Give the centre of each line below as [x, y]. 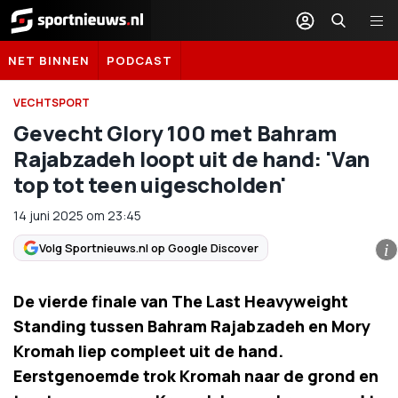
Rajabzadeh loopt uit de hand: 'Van [192, 159]
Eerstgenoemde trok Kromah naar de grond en [196, 376]
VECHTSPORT [52, 103]
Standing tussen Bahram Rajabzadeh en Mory [192, 326]
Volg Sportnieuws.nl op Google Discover [149, 247]
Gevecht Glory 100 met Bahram [175, 133]
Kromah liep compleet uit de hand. [148, 351]
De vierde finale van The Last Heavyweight [181, 301]
